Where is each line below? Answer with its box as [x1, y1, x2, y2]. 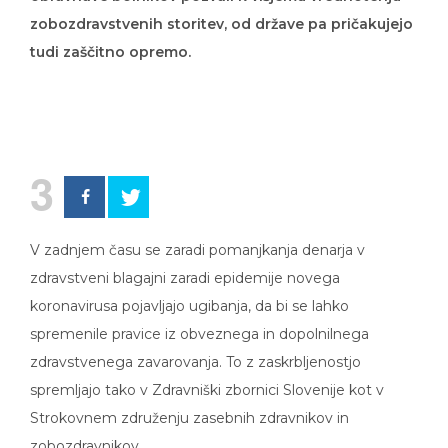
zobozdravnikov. [30, 422, 142, 441]
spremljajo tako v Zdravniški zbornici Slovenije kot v [30, 366, 384, 385]
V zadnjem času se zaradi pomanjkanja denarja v [30, 226, 365, 245]
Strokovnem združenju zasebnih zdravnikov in [30, 394, 349, 413]
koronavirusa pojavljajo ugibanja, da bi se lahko [30, 282, 349, 301]
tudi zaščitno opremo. [30, 28, 191, 47]
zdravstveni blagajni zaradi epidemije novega [30, 254, 340, 273]
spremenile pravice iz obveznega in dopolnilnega [30, 310, 369, 329]
